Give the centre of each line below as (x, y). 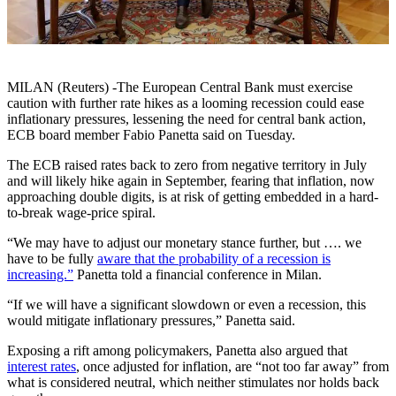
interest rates (42, 366)
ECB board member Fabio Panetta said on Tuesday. (151, 134)
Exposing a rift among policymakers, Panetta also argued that (177, 350)
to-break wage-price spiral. (81, 212)
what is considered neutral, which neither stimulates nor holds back (193, 382)
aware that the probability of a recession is (214, 258)
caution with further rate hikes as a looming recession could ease (186, 103)
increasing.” (40, 274)
